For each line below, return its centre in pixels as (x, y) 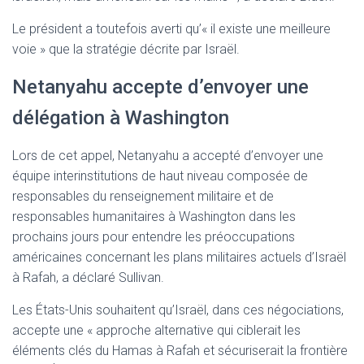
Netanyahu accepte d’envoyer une (160, 87)
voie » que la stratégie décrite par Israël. (126, 50)
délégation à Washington (121, 118)
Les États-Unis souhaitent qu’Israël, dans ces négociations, (178, 310)
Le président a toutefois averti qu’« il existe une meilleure (171, 29)
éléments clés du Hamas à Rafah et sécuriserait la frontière (180, 351)
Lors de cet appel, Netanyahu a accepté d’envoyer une (168, 156)
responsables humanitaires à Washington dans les (154, 217)
